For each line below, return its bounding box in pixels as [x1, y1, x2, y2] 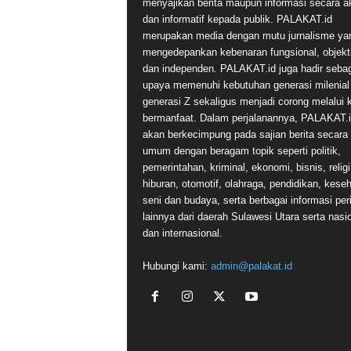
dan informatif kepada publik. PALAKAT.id [142, 13, 332, 26]
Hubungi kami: [142, 260, 211, 273]
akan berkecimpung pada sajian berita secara [142, 128, 348, 141]
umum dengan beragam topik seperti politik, [142, 145, 341, 157]
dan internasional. [142, 227, 223, 240]
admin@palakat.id [210, 260, 292, 273]
